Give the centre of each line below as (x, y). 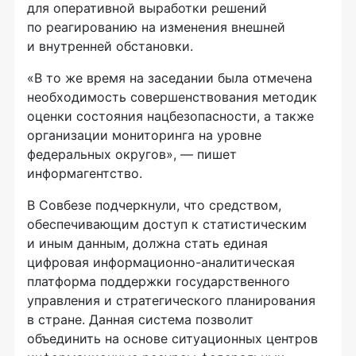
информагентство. (85, 173)
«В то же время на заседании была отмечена (170, 78)
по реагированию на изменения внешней (156, 27)
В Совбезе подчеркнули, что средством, (154, 205)
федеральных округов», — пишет (132, 154)
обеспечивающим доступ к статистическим (167, 224)
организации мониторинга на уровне (144, 135)
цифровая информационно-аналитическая (161, 262)
